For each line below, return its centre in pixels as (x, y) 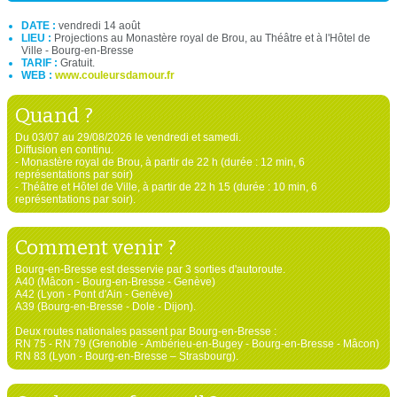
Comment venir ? (95, 247)
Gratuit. (78, 62)
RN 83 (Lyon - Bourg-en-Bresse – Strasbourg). (126, 356)
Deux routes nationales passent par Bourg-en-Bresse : (145, 331)
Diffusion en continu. (64, 149)
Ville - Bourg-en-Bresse (78, 50)
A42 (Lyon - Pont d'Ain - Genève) (93, 294)
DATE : (40, 25)
